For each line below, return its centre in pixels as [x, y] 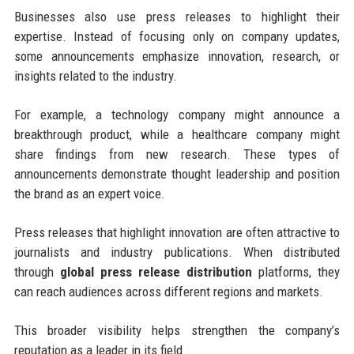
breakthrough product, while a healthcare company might [177, 134]
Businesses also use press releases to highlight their [177, 16]
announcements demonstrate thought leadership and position [177, 173]
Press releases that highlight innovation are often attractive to [177, 232]
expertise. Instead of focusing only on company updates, [177, 36]
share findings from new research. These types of [177, 154]
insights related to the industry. [95, 75]
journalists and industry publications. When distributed [177, 252]
